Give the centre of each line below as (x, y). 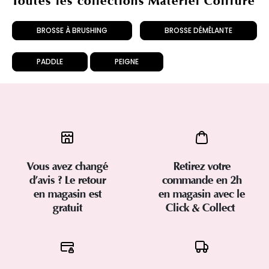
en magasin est (67, 194)
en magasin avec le (202, 194)
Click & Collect (202, 208)
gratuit (67, 208)
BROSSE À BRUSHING (72, 31)
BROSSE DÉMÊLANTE (198, 31)
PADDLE (50, 62)
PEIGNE (127, 62)
